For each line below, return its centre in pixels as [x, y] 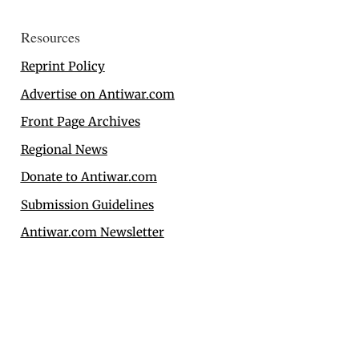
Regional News [64, 149]
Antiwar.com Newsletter [92, 232]
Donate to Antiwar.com [89, 177]
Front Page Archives [80, 122]
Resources [50, 37]
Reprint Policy [63, 67]
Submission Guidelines [87, 204]
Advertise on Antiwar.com [97, 94]
